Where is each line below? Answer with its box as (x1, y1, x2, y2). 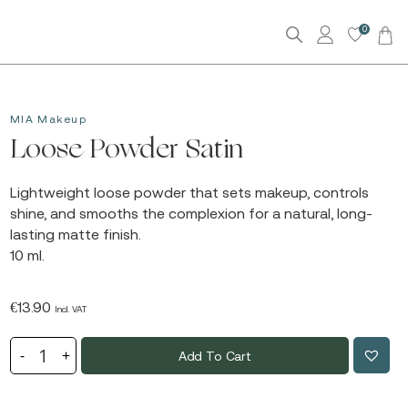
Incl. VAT (54, 304, 87, 314)
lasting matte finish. (9, 226, 141, 242)
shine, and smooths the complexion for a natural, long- (9, 205, 372, 221)
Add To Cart (178, 348, 252, 363)
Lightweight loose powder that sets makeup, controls (9, 184, 369, 200)
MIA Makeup (9, 113, 87, 126)
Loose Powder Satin (9, 138, 244, 164)
